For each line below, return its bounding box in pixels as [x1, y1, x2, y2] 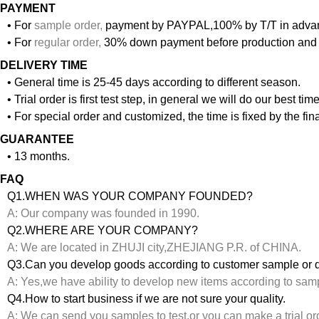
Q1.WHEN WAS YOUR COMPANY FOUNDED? [7, 189, 253, 202]
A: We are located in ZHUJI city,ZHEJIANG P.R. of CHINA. [7, 241, 301, 253]
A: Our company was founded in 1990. [7, 206, 199, 219]
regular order [34, 36, 98, 48]
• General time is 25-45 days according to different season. [7, 75, 300, 88]
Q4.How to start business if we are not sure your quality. [7, 292, 286, 305]
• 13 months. [7, 150, 70, 162]
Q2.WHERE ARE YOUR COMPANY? [7, 224, 198, 236]
